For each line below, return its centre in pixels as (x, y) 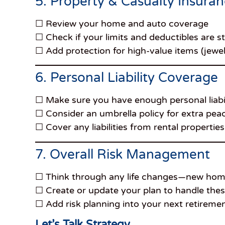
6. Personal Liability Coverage (127, 78)
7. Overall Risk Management (123, 154)
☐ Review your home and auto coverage (122, 23)
